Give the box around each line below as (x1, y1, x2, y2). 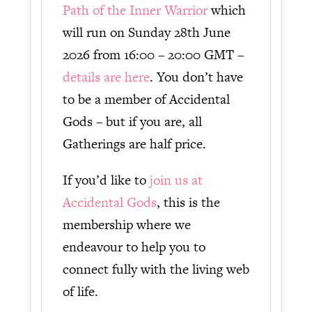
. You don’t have (149, 67, 243, 86)
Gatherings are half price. (62, 134, 206, 153)
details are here (62, 67, 150, 86)
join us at (149, 170, 203, 189)
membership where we (62, 214, 191, 234)
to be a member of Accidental (62, 89, 230, 109)
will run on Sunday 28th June (62, 22, 231, 42)
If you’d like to (62, 170, 150, 189)
